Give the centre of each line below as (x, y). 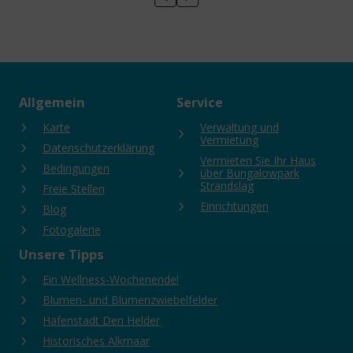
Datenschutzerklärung (98, 148)
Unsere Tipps (61, 255)
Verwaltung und (240, 127)
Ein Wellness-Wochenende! (111, 279)
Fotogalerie (72, 230)
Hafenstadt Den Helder (101, 320)
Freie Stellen (74, 189)
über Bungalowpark (250, 173)
